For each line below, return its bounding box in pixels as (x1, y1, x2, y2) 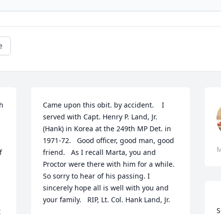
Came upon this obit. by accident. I (43, 100, 165, 110)
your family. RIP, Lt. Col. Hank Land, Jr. (43, 195, 171, 205)
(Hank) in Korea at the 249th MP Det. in (43, 124, 172, 134)
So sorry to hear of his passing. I (43, 171, 150, 181)
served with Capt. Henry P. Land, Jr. (43, 112, 158, 122)
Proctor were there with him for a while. (43, 159, 175, 169)
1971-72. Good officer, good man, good (43, 136, 175, 146)
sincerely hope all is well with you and (43, 183, 169, 193)
